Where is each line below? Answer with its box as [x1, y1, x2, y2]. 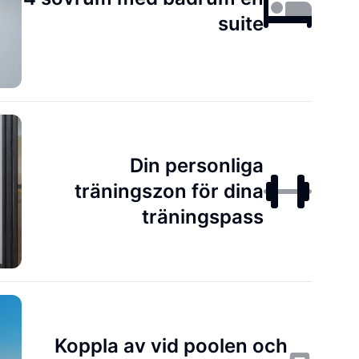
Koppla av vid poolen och [54, 334, 288, 357]
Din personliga [130, 154, 264, 177]
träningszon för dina [75, 179, 264, 203]
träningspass [142, 205, 264, 228]
